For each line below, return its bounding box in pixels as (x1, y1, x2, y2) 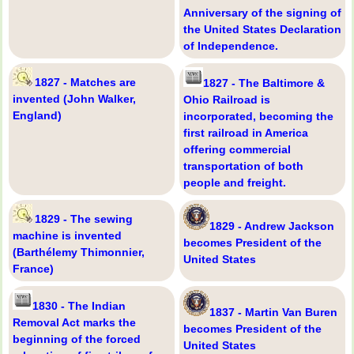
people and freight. (183, 175, 286, 189)
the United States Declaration (183, 22, 341, 36)
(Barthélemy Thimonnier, (13, 245, 145, 258)
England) (13, 108, 62, 122)
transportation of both (183, 159, 303, 172)
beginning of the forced (13, 332, 141, 345)
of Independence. (183, 39, 278, 52)
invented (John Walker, (13, 92, 136, 105)
